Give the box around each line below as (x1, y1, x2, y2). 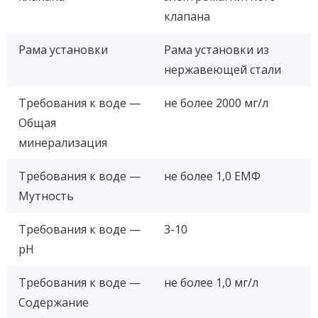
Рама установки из (164, 41, 269, 57)
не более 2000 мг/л (164, 94, 268, 111)
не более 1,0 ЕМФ (164, 168, 261, 184)
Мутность (18, 187, 74, 204)
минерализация (18, 134, 107, 150)
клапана (164, 8, 210, 24)
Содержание (18, 294, 89, 310)
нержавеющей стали (164, 61, 281, 77)
